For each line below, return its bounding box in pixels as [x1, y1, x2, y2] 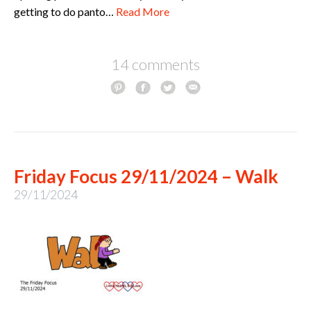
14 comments [111, 55, 200, 74]
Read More [116, 5, 169, 19]
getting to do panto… [14, 5, 116, 19]
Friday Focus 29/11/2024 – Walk [14, 165, 278, 188]
